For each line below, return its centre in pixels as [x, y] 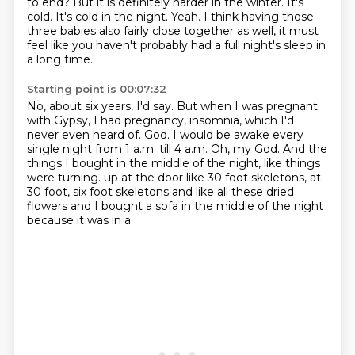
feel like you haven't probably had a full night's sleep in [176, 45]
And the [305, 149]
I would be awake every [238, 135]
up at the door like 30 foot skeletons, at [212, 177]
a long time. [59, 59]
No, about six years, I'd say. [101, 106]
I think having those [258, 17]
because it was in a [78, 220]
